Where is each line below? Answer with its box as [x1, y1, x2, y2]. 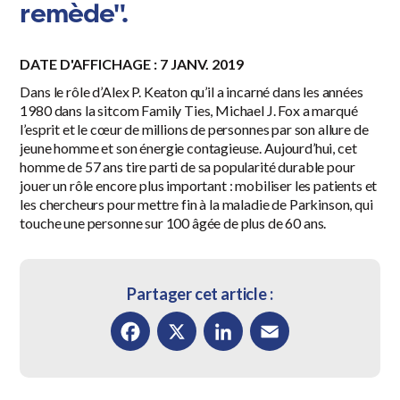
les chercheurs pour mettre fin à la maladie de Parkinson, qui [20, 196, 373, 213]
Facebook [111, 362, 178, 379]
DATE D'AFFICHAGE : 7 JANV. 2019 [20, 55, 245, 73]
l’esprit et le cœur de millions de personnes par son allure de [20, 121, 369, 138]
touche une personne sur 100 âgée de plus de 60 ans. [20, 214, 327, 232]
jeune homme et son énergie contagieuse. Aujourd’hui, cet [20, 139, 357, 157]
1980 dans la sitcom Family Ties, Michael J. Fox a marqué [20, 102, 358, 120]
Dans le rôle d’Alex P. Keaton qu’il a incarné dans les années [20, 83, 363, 101]
